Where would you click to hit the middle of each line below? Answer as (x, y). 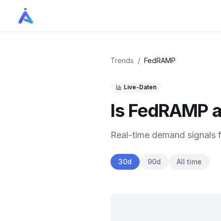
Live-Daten (140, 87)
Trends (122, 60)
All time (189, 162)
